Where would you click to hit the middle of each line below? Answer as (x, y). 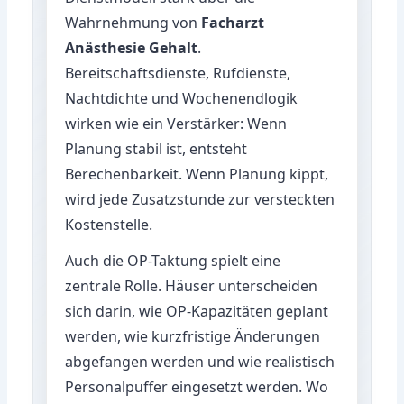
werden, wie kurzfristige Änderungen (193, 336)
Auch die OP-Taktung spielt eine (173, 260)
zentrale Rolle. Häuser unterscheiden (192, 285)
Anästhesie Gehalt (132, 47)
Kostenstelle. (109, 224)
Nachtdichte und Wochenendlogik (182, 98)
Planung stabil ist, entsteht (156, 148)
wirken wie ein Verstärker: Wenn (176, 123)
